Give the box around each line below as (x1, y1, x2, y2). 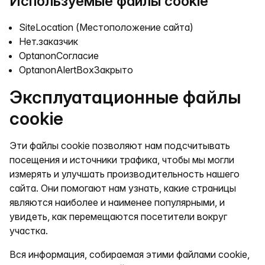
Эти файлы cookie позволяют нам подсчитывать (9, 140, 230, 151)
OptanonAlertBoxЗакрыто (19, 64, 133, 76)
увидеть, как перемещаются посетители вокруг (9, 211, 227, 222)
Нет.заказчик (19, 35, 78, 47)
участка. (9, 225, 48, 237)
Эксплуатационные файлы (9, 86, 241, 108)
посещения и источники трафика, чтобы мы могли (9, 154, 234, 166)
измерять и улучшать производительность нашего (9, 168, 240, 180)
